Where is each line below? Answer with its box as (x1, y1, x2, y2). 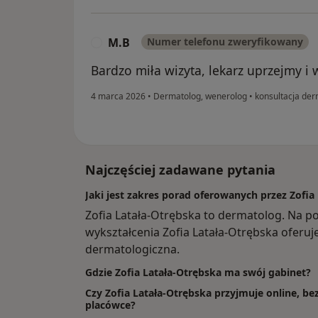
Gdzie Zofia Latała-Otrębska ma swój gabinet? (85, 265, 311, 280)
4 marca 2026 (91, 90, 146, 103)
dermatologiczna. (85, 241, 180, 258)
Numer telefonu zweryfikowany (147, 35, 303, 49)
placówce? (85, 298, 136, 312)
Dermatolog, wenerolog (151, 90, 249, 103)
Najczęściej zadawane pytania (85, 161, 275, 179)
